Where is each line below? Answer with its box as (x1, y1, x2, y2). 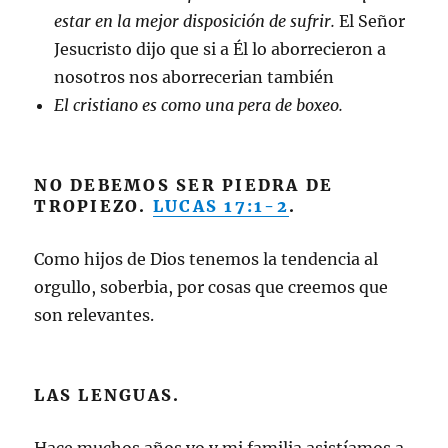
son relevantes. (34, 305, 155, 325)
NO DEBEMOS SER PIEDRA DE (34, 175, 334, 195)
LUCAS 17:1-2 (152, 196, 289, 216)
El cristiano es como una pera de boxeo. (54, 95, 344, 115)
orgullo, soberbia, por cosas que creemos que (34, 277, 389, 297)
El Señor (335, 11, 406, 31)
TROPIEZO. (34, 196, 153, 216)
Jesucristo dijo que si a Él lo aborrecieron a (54, 39, 387, 59)
